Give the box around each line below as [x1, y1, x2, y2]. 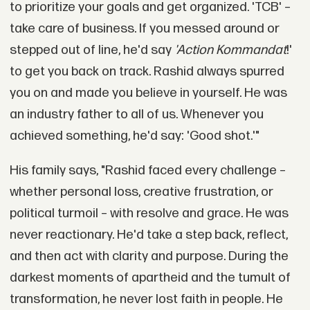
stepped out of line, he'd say [9, 42, 174, 58]
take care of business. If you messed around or [9, 20, 280, 37]
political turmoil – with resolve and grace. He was [9, 205, 289, 221]
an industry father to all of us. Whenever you [9, 106, 264, 122]
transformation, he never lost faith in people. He [9, 291, 283, 307]
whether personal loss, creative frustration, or [9, 183, 273, 200]
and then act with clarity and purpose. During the [9, 248, 289, 264]
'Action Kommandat [174, 42, 286, 58]
